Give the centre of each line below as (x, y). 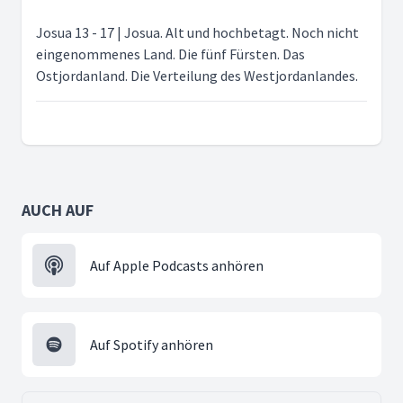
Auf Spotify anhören (152, 345)
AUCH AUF (58, 210)
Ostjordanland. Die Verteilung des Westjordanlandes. (197, 76)
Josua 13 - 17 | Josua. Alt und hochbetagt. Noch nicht (197, 32)
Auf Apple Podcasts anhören (177, 265)
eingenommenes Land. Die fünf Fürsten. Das (170, 54)
